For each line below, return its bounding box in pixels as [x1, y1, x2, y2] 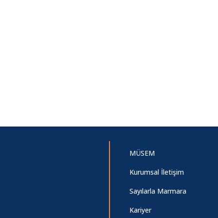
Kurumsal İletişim [129, 167, 184, 177]
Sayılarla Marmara [129, 186, 186, 196]
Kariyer [129, 205, 151, 215]
